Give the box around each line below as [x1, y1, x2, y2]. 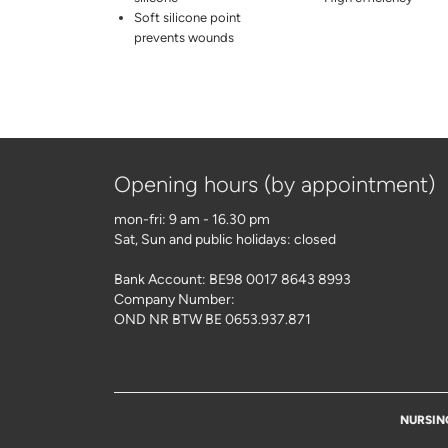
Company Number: [114, 291, 235, 309]
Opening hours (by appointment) [114, 171, 435, 199]
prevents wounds [134, 30, 234, 46]
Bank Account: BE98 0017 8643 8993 [114, 271, 351, 289]
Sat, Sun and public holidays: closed [114, 231, 336, 249]
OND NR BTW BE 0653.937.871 [114, 311, 311, 329]
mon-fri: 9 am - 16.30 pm [114, 211, 270, 229]
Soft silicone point [134, 10, 241, 26]
